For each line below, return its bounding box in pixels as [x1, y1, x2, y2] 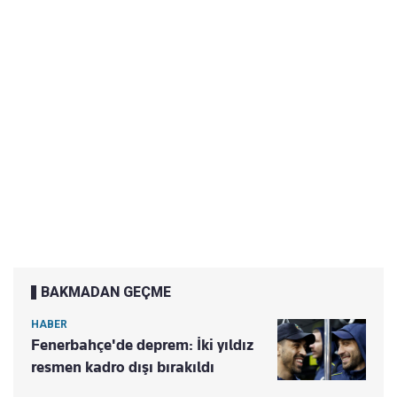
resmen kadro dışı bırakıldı [31, 358, 214, 377]
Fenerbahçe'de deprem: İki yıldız [31, 336, 253, 354]
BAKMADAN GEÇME [41, 284, 171, 301]
